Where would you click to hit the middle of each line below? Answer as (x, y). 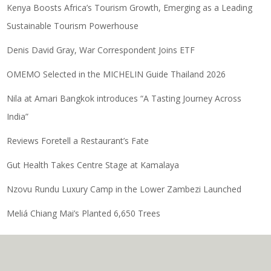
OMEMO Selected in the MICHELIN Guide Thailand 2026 (116, 74)
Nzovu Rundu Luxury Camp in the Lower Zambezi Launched (124, 189)
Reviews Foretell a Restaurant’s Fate (78, 141)
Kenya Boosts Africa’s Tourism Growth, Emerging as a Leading (130, 8)
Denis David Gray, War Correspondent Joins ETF (101, 50)
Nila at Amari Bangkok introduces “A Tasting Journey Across (124, 99)
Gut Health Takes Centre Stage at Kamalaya (93, 165)
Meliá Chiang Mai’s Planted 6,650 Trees (84, 214)
